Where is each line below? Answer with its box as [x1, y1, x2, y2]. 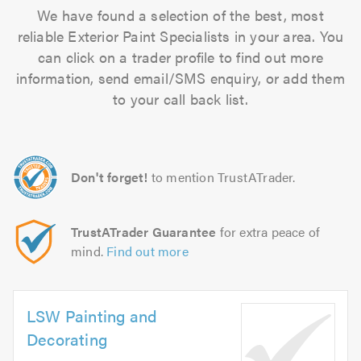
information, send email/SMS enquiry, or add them [16, 68, 345, 88]
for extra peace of [216, 222, 321, 241]
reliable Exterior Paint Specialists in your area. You [17, 26, 344, 46]
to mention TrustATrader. [151, 168, 296, 186]
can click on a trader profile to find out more [37, 47, 324, 67]
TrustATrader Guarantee [71, 222, 217, 241]
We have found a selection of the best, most [37, 5, 324, 25]
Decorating [27, 327, 107, 351]
